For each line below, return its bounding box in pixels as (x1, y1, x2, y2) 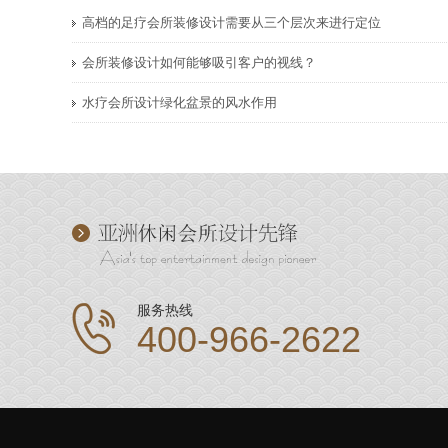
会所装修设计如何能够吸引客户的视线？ (82, 55, 316, 70)
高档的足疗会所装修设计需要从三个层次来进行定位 (82, 15, 381, 30)
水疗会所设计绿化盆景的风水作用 (82, 95, 277, 110)
